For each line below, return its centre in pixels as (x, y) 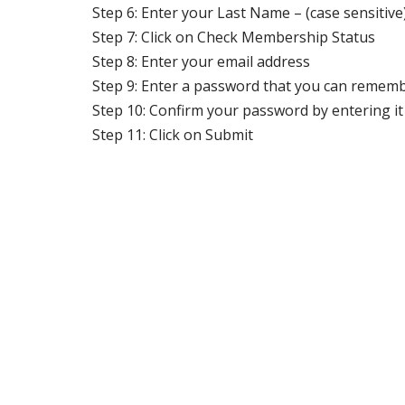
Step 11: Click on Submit (173, 134)
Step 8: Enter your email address (201, 61)
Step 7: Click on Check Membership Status (234, 37)
